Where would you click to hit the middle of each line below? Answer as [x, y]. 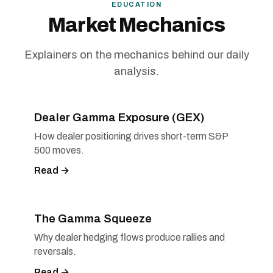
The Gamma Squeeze [93, 219]
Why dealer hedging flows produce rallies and [129, 237]
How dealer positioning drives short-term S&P [131, 136]
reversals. [55, 251]
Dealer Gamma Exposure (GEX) [119, 118]
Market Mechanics [136, 25]
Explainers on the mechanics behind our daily [136, 55]
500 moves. [59, 150]
